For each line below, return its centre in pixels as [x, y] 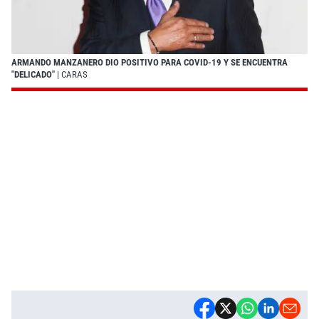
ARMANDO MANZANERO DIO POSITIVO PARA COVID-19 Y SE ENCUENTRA [150, 62]
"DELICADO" [33, 74]
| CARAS [71, 74]
